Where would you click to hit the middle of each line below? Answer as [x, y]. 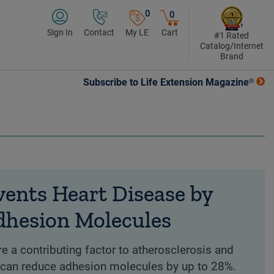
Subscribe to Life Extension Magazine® [168, 83]
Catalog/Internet [231, 46]
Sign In [60, 32]
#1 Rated [231, 35]
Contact [99, 32]
